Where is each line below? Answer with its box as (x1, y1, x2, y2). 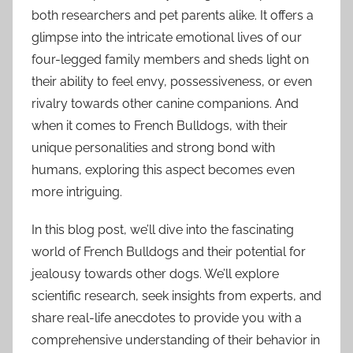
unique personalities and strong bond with (32, 140, 275, 156)
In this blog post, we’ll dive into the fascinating (32, 222, 294, 238)
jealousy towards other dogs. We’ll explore (32, 266, 279, 282)
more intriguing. (32, 184, 122, 200)
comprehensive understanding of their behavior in (32, 333, 320, 348)
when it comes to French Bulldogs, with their (32, 118, 288, 134)
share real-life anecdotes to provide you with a (32, 310, 302, 326)
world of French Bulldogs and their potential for (32, 244, 306, 260)
